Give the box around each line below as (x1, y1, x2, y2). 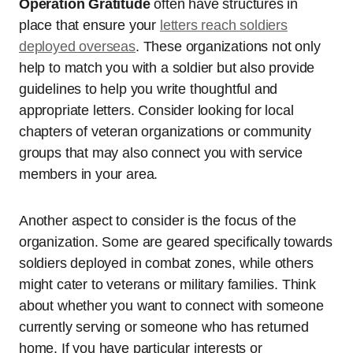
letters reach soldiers (159, 17, 288, 33)
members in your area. (19, 165, 158, 182)
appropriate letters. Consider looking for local (19, 102, 294, 118)
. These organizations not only (135, 38, 321, 54)
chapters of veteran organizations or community (19, 123, 311, 139)
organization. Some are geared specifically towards (19, 233, 333, 250)
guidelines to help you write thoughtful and (19, 80, 278, 97)
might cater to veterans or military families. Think (19, 276, 316, 292)
